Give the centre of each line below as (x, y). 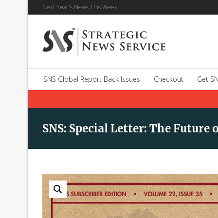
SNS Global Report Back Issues (92, 79)
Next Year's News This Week (80, 7)
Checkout (169, 79)
